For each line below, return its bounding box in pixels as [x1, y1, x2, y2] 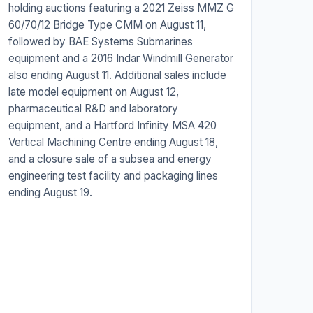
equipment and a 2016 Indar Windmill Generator [8, 52, 233, 66]
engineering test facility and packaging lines [8, 169, 218, 183]
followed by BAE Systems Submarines [8, 35, 193, 49]
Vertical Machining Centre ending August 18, [8, 136, 218, 150]
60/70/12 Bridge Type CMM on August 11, [8, 18, 206, 32]
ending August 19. [8, 186, 92, 200]
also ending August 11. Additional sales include [8, 68, 226, 82]
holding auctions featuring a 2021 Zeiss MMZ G [8, 1, 234, 15]
